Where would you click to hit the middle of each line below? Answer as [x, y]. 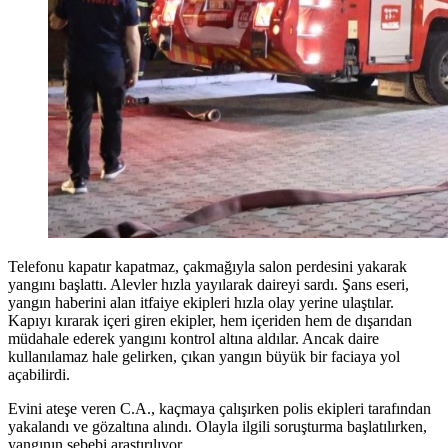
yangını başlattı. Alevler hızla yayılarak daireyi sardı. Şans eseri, [208, 285]
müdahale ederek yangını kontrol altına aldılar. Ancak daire [193, 339]
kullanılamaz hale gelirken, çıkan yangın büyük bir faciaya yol [204, 357]
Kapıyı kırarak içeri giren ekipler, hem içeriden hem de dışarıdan [210, 321]
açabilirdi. [39, 375]
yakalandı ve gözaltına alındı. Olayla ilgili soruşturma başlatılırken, [217, 427]
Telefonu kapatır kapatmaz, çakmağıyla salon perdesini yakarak [207, 267]
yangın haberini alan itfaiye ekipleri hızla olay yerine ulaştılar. [201, 303]
